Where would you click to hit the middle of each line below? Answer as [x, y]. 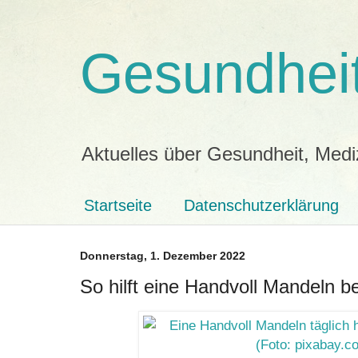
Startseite [118, 205]
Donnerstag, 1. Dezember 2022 [163, 256]
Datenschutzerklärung [261, 205]
